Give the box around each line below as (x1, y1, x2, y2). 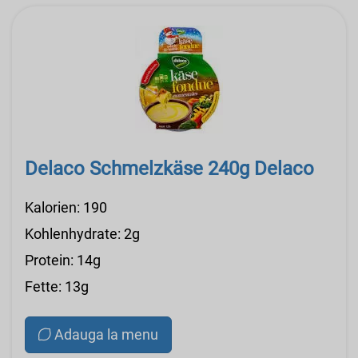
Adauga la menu (54, 326, 158, 344)
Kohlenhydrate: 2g (25, 225, 140, 243)
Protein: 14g (25, 252, 101, 269)
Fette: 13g (25, 278, 89, 296)
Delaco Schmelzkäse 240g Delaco (25, 157, 314, 181)
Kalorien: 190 (25, 199, 107, 217)
